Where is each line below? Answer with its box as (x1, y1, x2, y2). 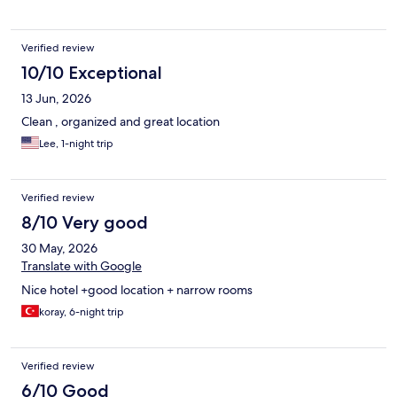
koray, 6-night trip (39, 304, 124, 319)
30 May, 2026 (21, 239, 97, 256)
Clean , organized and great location (21, 113, 220, 129)
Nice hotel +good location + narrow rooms (21, 281, 253, 298)
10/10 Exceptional (21, 61, 162, 83)
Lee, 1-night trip (39, 136, 113, 151)
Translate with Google (21, 257, 142, 274)
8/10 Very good (21, 211, 148, 233)
